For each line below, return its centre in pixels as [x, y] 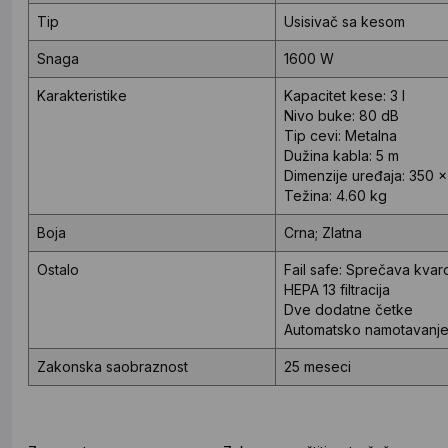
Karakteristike [82, 95]
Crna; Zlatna [323, 232]
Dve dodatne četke [348, 309]
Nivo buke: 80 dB [341, 115]
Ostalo [58, 269]
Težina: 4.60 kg [335, 195]
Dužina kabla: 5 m [341, 155]
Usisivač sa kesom [344, 21]
